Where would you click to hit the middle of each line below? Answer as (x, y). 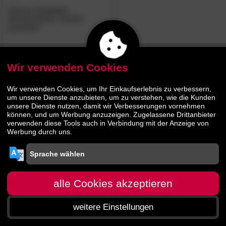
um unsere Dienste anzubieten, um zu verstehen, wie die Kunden (111, 98)
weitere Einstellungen (113, 207)
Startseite (31, 218)
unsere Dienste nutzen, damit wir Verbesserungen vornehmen (106, 106)
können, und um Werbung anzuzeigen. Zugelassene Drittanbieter (111, 115)
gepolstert (24, 27)
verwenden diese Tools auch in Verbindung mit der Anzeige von (108, 123)
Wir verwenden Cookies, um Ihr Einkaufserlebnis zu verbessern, (109, 89)
